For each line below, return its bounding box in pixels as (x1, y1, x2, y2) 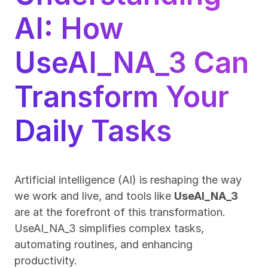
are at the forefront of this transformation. (14, 206, 226, 218)
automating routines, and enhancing (14, 238, 193, 251)
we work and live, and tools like (14, 190, 174, 202)
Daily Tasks (14, 113, 172, 148)
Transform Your (14, 79, 229, 114)
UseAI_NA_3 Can (14, 45, 249, 80)
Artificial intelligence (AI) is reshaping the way (14, 173, 242, 186)
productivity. (14, 254, 77, 267)
